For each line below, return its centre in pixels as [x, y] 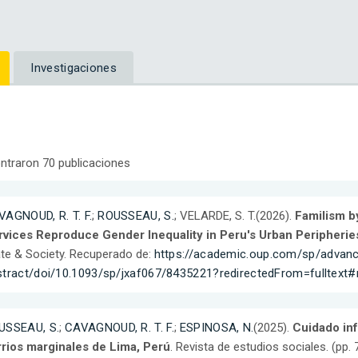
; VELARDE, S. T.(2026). [234, 216]
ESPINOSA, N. [217, 328]
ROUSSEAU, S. [136, 216]
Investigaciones [74, 68]
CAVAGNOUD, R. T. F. [119, 328]
